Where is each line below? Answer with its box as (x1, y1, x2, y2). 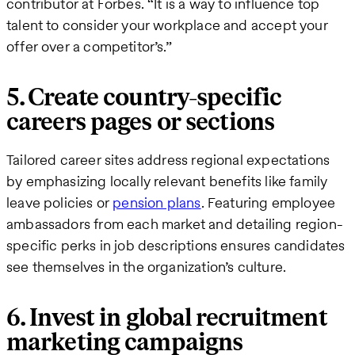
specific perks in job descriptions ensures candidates (6, 235, 345, 255)
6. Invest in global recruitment (6, 303, 327, 334)
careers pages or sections (6, 107, 274, 137)
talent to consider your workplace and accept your (6, 14, 328, 35)
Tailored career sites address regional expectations (6, 149, 330, 170)
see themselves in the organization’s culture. (6, 256, 287, 277)
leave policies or (6, 192, 113, 212)
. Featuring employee (200, 192, 336, 212)
